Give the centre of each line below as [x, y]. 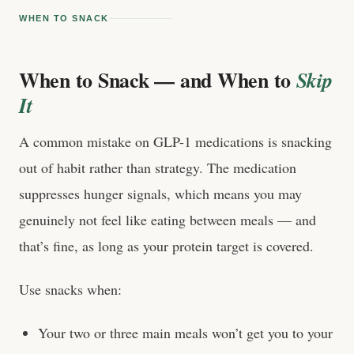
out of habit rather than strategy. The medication [158, 168]
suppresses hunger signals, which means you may [160, 194]
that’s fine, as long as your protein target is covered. [166, 246]
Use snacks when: [70, 289]
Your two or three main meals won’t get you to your [185, 333]
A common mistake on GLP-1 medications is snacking [175, 141]
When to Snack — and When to [158, 80]
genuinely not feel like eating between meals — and [168, 220]
